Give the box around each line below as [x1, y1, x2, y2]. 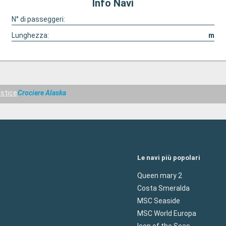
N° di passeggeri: [11, 15, 65, 23]
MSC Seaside [137, 196, 180, 205]
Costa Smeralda [137, 184, 190, 192]
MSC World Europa [137, 209, 196, 217]
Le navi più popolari [137, 153, 200, 161]
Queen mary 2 [137, 171, 182, 180]
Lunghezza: [11, 31, 49, 39]
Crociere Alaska [18, 89, 67, 97]
